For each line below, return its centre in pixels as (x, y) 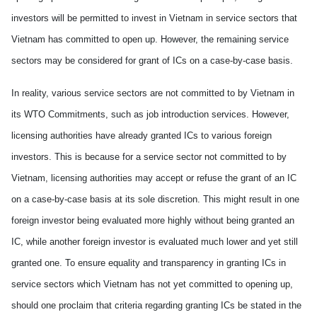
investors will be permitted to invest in (90, 18)
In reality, (31, 93)
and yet (267, 242)
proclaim (75, 305)
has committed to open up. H (106, 39)
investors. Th (38, 157)
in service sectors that (250, 18)
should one (34, 305)
